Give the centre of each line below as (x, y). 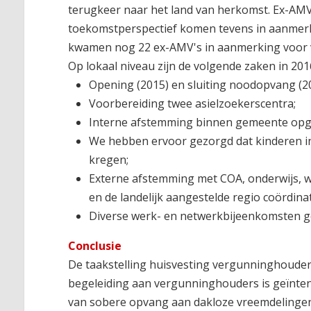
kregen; (109, 159)
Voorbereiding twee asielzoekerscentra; (193, 103)
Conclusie (95, 245)
